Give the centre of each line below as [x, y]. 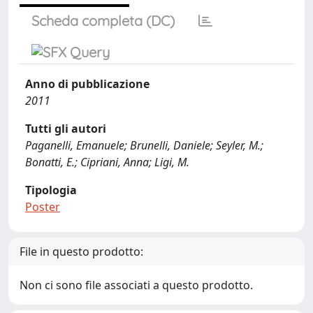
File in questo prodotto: [81, 252]
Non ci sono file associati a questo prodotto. [136, 285]
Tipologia [51, 190]
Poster [43, 207]
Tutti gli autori [66, 129]
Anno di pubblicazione [87, 84]
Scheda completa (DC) [103, 21]
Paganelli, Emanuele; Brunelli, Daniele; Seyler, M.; [144, 145]
